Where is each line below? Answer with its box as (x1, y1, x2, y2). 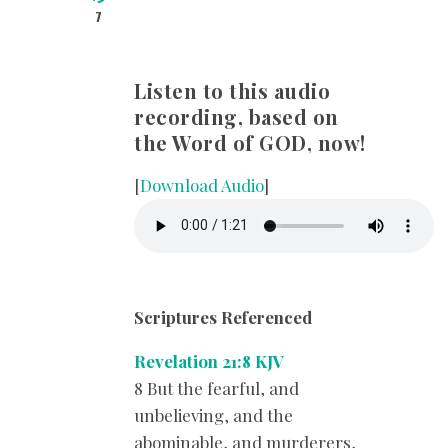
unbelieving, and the (134, 403, 293, 426)
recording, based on (134, 102, 339, 130)
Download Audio (140, 173, 264, 196)
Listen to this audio (134, 76, 330, 104)
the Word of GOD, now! (134, 128, 366, 156)
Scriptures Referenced (134, 305, 312, 328)
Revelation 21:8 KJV (134, 349, 284, 372)
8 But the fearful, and (134, 376, 299, 399)
